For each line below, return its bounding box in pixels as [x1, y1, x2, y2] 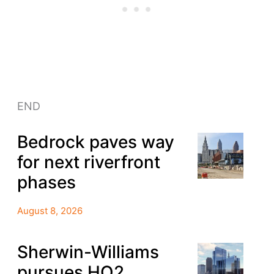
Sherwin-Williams [17, 241, 159, 262]
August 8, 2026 [17, 205, 83, 217]
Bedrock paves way [17, 131, 174, 153]
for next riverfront [17, 152, 160, 173]
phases [17, 172, 76, 193]
